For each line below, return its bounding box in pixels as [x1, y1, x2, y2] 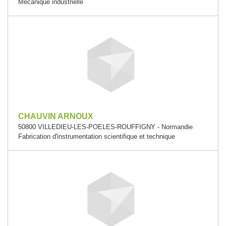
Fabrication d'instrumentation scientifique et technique [18, 133, 175, 140]
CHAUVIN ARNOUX [18, 112, 93, 121]
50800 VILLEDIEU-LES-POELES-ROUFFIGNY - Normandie [18, 123, 193, 131]
